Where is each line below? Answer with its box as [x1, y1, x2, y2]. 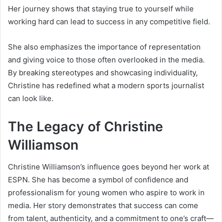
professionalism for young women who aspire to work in [8, 188, 205, 198]
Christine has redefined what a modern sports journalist [8, 80, 204, 90]
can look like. [8, 93, 54, 103]
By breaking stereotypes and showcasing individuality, [8, 67, 198, 77]
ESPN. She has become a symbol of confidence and [8, 175, 188, 185]
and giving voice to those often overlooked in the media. [8, 55, 205, 64]
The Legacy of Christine [8, 118, 163, 135]
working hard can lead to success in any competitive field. [8, 16, 210, 26]
